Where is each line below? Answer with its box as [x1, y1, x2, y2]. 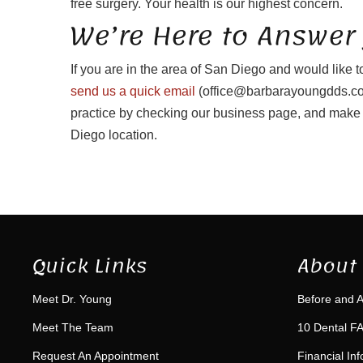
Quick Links [32, 248, 147, 284]
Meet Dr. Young [32, 293, 112, 306]
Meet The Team [32, 321, 113, 335]
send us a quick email [70, 84, 195, 99]
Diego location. [70, 128, 157, 143]
